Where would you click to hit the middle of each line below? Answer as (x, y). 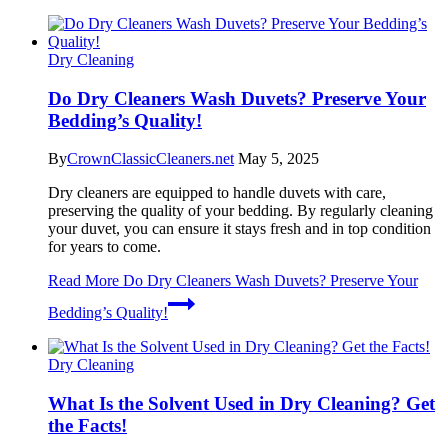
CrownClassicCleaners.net (150, 159)
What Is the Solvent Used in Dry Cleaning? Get (241, 404)
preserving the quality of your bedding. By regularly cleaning (240, 211)
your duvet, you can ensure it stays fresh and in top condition (239, 229)
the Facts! (87, 426)
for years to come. (104, 247)
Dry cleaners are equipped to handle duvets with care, (217, 193)
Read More (83, 281)
